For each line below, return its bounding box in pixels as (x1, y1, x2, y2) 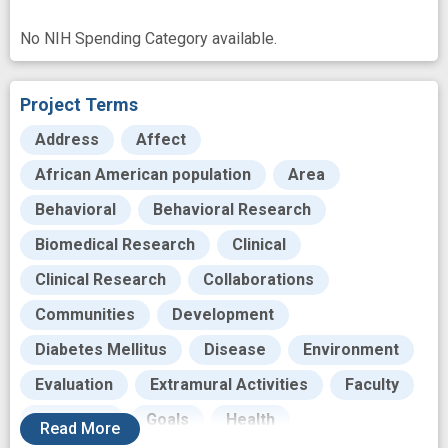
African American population (35, 165, 251, 184)
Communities (35, 305, 135, 324)
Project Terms (20, 94, 138, 115)
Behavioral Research (153, 200, 311, 219)
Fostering (35, 410, 109, 429)
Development (172, 305, 274, 324)
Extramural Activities (150, 375, 308, 394)
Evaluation (35, 375, 113, 394)
